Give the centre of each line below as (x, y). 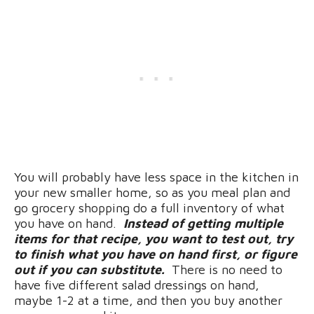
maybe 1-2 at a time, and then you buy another (148, 300)
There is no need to (224, 269)
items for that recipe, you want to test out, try (154, 238)
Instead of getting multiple (203, 223)
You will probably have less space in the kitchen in (156, 177)
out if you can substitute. (89, 269)
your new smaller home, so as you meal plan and (152, 192)
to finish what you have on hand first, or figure (156, 254)
